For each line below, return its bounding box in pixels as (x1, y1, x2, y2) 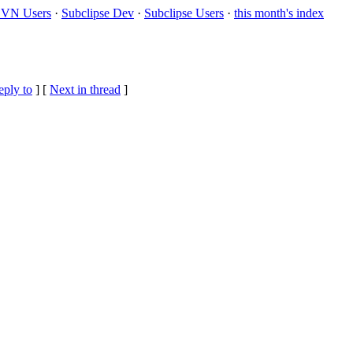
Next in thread (50, 83, 121, 97)
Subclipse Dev (61, 6, 134, 20)
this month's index (234, 6, 324, 20)
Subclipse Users (144, 6, 224, 20)
